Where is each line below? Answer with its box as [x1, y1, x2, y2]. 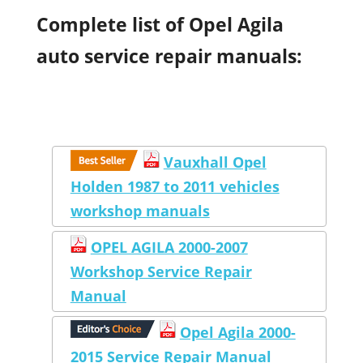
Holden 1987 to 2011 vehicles [70, 176, 280, 196]
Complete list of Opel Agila [36, 11, 284, 37]
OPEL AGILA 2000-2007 [90, 237, 248, 257]
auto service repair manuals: [36, 43, 302, 69]
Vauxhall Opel [163, 152, 267, 172]
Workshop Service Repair [70, 261, 252, 281]
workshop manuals [70, 200, 210, 220]
